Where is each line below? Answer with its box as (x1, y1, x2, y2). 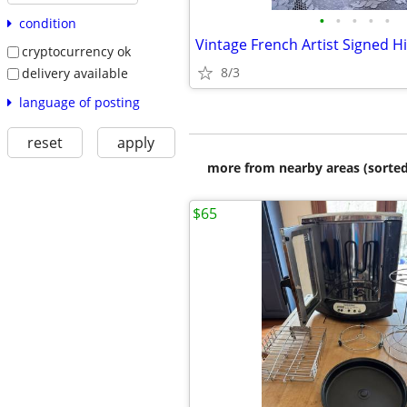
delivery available (21, 64, 128, 82)
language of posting (18, 93, 140, 111)
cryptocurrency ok (21, 43, 131, 61)
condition (18, 15, 76, 33)
